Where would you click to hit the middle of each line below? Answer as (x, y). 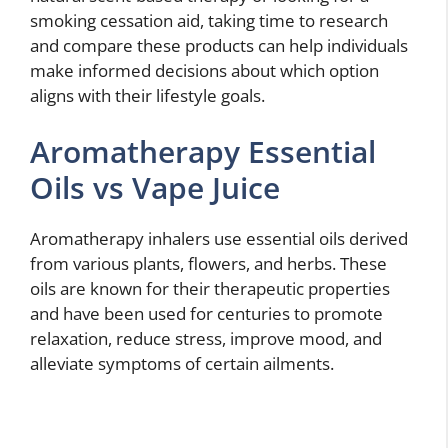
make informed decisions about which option (204, 71)
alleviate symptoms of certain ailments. (182, 363)
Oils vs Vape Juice (155, 187)
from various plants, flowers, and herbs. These (208, 263)
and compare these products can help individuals (219, 46)
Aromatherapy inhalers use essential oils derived (219, 238)
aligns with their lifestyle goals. (147, 96)
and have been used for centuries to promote (206, 313)
